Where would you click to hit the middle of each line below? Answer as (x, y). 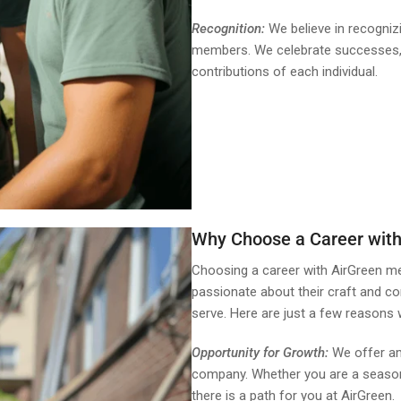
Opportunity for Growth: (260, 352)
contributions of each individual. (285, 71)
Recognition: (230, 28)
